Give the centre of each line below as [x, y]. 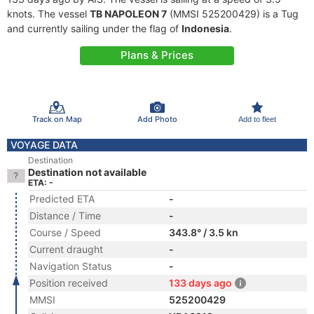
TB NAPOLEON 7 [128, 14]
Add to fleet [257, 119]
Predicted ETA [62, 199]
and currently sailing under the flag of [94, 28]
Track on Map [57, 119]
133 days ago [200, 283]
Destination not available [87, 172]
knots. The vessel [48, 14]
